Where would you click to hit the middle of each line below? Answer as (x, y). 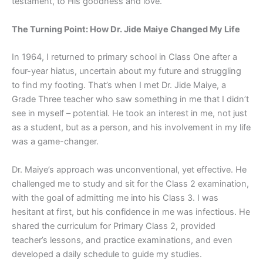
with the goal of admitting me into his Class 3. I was (115, 198)
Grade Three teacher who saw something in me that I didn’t (130, 100)
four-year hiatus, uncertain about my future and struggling (127, 71)
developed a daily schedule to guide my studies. (107, 254)
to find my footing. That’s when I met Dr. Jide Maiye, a (119, 85)
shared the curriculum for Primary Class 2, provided (114, 226)
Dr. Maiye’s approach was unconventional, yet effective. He (129, 169)
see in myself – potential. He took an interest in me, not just (129, 114)
